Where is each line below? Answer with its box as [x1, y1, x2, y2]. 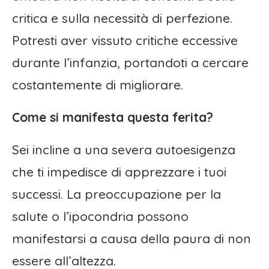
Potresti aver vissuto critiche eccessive [12, 32, 238, 49]
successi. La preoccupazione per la [12, 186, 221, 202]
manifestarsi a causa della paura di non [12, 231, 251, 247]
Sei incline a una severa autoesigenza [12, 142, 235, 158]
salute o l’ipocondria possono [12, 208, 189, 225]
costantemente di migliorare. [12, 77, 183, 93]
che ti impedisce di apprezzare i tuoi [12, 164, 226, 180]
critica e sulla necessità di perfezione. [12, 10, 232, 26]
